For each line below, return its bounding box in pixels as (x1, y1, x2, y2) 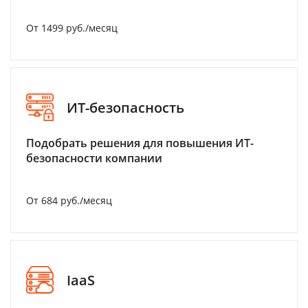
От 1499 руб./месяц (26, 21, 118, 34)
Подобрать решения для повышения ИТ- (26, 135, 254, 151)
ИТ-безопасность (67, 98, 184, 117)
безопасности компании (26, 151, 162, 166)
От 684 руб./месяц (26, 194, 112, 207)
